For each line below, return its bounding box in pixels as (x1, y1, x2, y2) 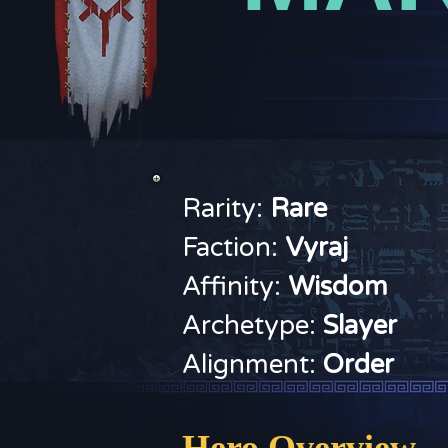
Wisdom (288, 271, 388, 302)
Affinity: (182, 271, 288, 302)
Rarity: (182, 193, 270, 224)
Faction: (182, 232, 285, 263)
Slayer (323, 310, 397, 341)
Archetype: (182, 310, 323, 341)
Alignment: (182, 349, 323, 380)
